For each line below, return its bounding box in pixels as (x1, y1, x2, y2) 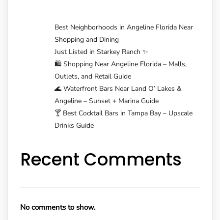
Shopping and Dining (55, 34, 119, 44)
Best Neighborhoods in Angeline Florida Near (55, 22, 193, 32)
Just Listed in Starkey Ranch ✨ (55, 47, 148, 56)
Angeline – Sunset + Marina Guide (55, 96, 159, 106)
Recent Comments (20, 147, 182, 171)
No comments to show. (20, 202, 95, 212)
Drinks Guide (55, 120, 94, 130)
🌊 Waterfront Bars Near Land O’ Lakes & (55, 83, 182, 93)
